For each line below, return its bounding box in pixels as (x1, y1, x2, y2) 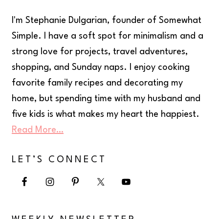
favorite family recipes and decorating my (12, 79, 183, 88)
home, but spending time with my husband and (12, 94, 200, 104)
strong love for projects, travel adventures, (12, 47, 188, 57)
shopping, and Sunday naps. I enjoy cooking (12, 63, 190, 72)
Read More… (12, 126, 64, 135)
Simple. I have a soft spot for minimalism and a (12, 32, 203, 41)
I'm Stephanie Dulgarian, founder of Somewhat (12, 16, 201, 25)
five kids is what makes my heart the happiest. (12, 110, 202, 119)
